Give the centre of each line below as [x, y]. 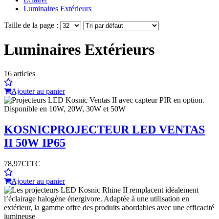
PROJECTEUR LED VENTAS [127, 129]
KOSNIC [27, 129]
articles [24, 73]
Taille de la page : [31, 25]
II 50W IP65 [35, 142]
